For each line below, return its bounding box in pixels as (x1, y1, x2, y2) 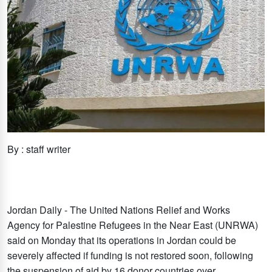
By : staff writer (7, 141, 70, 156)
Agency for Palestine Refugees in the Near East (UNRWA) (7, 217, 258, 232)
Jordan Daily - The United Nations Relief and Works (7, 202, 230, 217)
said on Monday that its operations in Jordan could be (7, 233, 236, 247)
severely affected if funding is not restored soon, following (7, 248, 253, 262)
